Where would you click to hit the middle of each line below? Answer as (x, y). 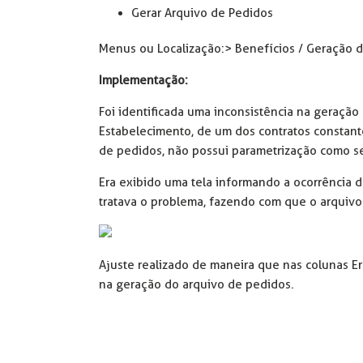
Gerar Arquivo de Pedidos (202, 13)
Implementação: (143, 80)
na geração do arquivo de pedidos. (196, 284)
